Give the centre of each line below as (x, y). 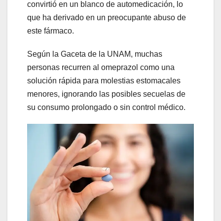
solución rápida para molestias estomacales (104, 81)
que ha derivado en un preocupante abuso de (107, 18)
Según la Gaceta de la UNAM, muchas (95, 54)
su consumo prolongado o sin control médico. (106, 108)
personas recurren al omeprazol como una (101, 68)
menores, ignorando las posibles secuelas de (106, 94)
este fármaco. (51, 31)
